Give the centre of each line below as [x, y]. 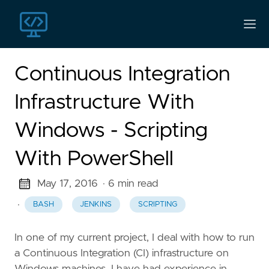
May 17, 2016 [67, 184]
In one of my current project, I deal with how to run [134, 238]
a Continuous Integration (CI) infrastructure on [122, 254]
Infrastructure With [104, 102]
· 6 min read [130, 184]
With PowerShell [94, 159]
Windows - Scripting [111, 131]
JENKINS [96, 205]
